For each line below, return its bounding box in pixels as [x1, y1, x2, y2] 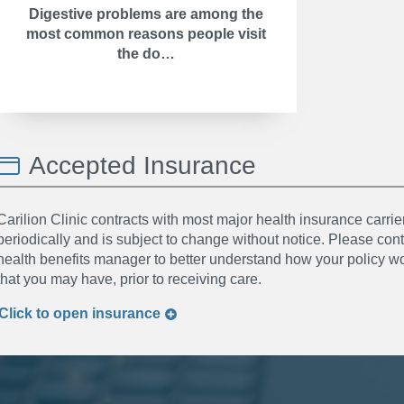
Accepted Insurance [29, 151, 256, 179]
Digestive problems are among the [28, 6, 263, 22]
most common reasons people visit [25, 26, 266, 41]
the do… [116, 46, 175, 61]
